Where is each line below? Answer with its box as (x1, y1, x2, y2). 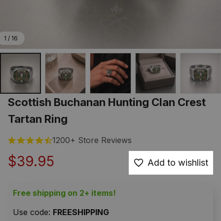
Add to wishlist (147, 157, 208, 168)
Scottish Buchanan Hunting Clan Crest (8, 96, 206, 109)
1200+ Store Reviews (52, 135, 132, 146)
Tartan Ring (8, 112, 68, 126)
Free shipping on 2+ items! (13, 188, 116, 198)
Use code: (13, 207, 53, 218)
